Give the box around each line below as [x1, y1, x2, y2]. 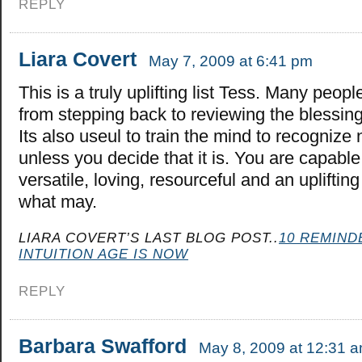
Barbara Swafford [19, 335, 187, 358]
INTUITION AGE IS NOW [19, 246, 188, 263]
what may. [19, 192, 97, 213]
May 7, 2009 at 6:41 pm [149, 53, 313, 70]
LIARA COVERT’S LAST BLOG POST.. [19, 229, 279, 246]
